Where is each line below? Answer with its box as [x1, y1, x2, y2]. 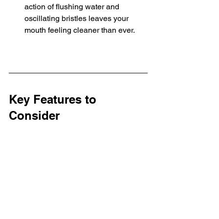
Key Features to [9, 92, 100, 106]
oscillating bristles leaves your [24, 13, 131, 23]
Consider [9, 108, 60, 122]
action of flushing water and [24, 1, 121, 11]
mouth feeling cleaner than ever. [24, 25, 135, 35]
